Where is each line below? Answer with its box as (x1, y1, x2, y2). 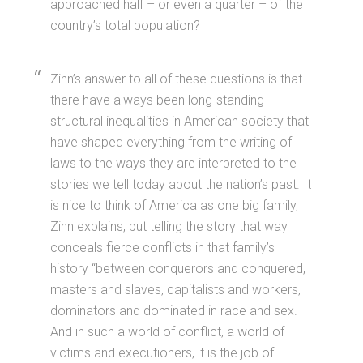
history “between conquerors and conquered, (50, 261, 306, 277)
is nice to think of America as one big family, (50, 198, 299, 214)
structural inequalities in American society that (50, 113, 310, 130)
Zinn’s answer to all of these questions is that (50, 71, 303, 88)
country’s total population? (50, 18, 201, 34)
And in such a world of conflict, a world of (50, 324, 285, 340)
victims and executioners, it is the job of (50, 345, 275, 361)
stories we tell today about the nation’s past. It (50, 177, 312, 193)
